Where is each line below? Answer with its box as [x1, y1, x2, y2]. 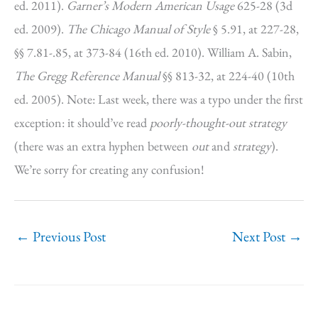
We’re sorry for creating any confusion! [14, 161, 204, 177]
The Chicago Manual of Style [67, 21, 210, 37]
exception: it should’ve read [14, 114, 150, 131]
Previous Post [30, 227, 106, 246]
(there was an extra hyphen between [14, 138, 192, 154]
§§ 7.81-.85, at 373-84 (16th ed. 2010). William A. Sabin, [14, 44, 292, 60]
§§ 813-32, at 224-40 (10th [160, 67, 295, 84]
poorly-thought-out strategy [150, 114, 287, 131]
